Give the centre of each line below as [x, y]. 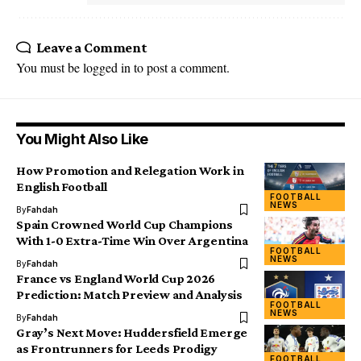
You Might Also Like [82, 139]
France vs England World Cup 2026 [116, 278]
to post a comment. [180, 67]
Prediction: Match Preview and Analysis [129, 295]
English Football [62, 187]
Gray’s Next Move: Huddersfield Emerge [132, 332]
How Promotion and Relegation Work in [130, 170]
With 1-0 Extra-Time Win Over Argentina [132, 241]
